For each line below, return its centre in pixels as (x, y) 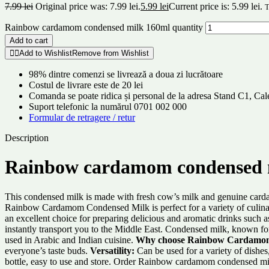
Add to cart (29, 40)
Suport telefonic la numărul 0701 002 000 (108, 106)
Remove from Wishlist (110, 53)
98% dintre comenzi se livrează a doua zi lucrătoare (126, 74)
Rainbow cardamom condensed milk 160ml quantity (104, 27)
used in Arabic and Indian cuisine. (70, 240)
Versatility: (112, 250)
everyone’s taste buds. (47, 250)
